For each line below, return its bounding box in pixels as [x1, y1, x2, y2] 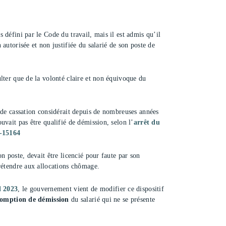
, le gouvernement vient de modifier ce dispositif [18, 185, 164, 193]
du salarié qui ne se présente [69, 195, 155, 203]
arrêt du [133, 118, 160, 126]
